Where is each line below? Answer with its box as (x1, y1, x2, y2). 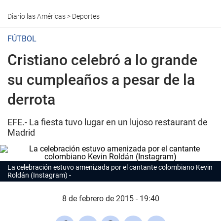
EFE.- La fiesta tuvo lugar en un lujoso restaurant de (7, 117, 208, 127)
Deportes (72, 12, 100, 20)
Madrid (7, 127, 35, 138)
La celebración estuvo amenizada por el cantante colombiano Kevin (7, 163, 213, 171)
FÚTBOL (7, 34, 37, 43)
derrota (7, 91, 55, 108)
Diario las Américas (7, 12, 66, 20)
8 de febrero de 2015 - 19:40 (62, 194, 159, 203)
